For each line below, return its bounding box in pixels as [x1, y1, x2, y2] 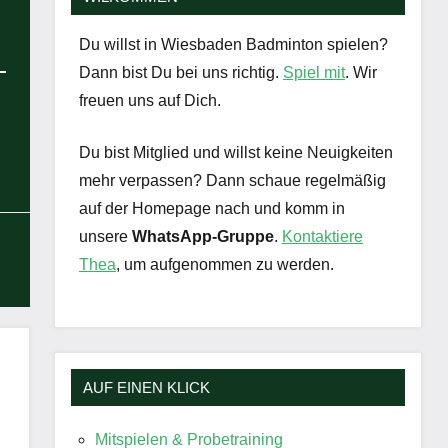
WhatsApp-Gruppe [132, 228, 274, 246]
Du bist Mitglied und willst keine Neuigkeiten [79, 144, 393, 162]
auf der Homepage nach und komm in [79, 200, 345, 218]
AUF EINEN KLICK [83, 379, 210, 397]
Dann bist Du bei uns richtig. [79, 64, 283, 82]
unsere [79, 228, 132, 246]
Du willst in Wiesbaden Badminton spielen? [79, 36, 388, 54]
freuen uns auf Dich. [79, 92, 221, 110]
